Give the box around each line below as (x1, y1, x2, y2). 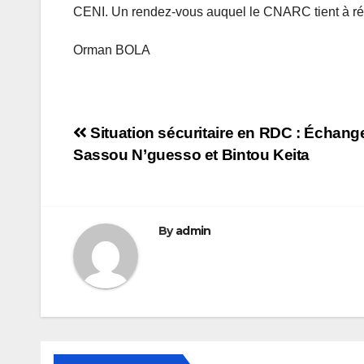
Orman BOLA (73, 42, 150, 57)
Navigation (72, 122, 207, 154)
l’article (72, 188, 159, 221)
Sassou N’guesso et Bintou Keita (73, 145, 310, 163)
